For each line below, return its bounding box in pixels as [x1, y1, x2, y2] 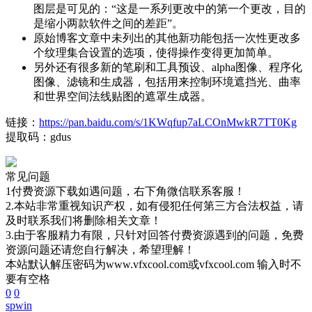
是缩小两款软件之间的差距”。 [33, 17, 183, 30]
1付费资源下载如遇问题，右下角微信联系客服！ [6, 185, 245, 198]
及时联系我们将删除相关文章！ [6, 214, 162, 227]
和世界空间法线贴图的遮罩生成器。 [33, 91, 212, 103]
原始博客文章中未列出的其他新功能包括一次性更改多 [33, 32, 301, 45]
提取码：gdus [6, 131, 71, 143]
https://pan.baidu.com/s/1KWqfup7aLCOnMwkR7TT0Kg [39, 116, 297, 129]
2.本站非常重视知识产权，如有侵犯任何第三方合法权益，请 [6, 200, 304, 212]
